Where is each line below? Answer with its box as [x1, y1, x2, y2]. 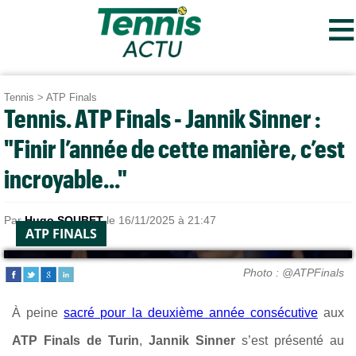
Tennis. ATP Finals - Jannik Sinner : [4, 103, 321, 133]
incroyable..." [4, 164, 127, 193]
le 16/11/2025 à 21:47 [103, 214, 216, 227]
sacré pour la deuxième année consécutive [64, 305, 318, 319]
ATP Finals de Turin [12, 333, 139, 347]
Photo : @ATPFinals [243, 265, 344, 279]
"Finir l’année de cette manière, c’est [4, 133, 345, 163]
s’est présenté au [235, 333, 344, 347]
